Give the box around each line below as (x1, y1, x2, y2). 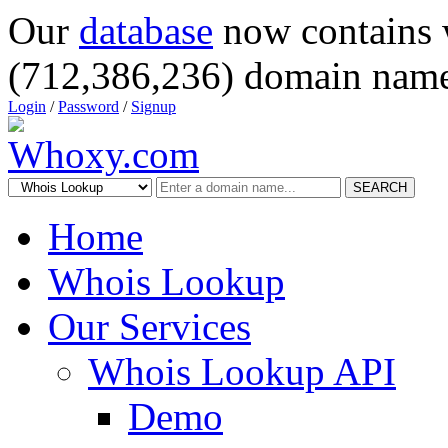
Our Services (48, 305, 251, 348)
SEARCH (353, 180, 407, 195)
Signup (131, 98, 176, 115)
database (79, 9, 213, 52)
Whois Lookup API (88, 350, 396, 393)
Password (58, 98, 119, 115)
